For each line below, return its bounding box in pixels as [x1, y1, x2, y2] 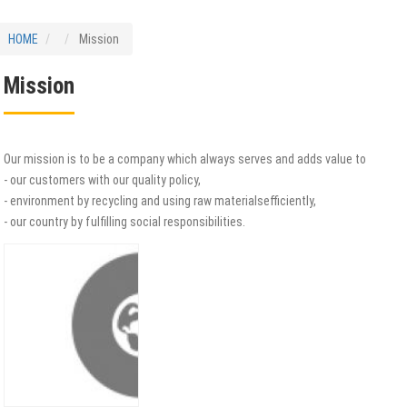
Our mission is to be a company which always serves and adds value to [4, 152, 366, 166]
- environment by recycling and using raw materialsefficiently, [4, 194, 316, 208]
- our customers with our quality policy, [4, 173, 201, 187]
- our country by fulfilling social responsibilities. [4, 214, 245, 229]
